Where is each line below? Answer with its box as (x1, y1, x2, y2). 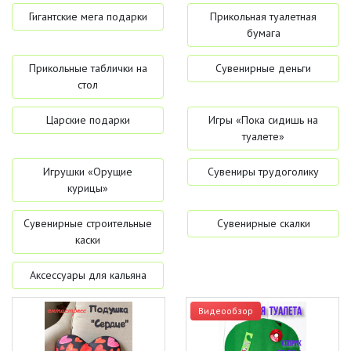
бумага (246, 26, 280, 40)
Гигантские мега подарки (28, 9, 147, 24)
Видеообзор (197, 305, 253, 317)
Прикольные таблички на (28, 61, 147, 75)
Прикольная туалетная (210, 9, 317, 24)
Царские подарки (45, 113, 130, 127)
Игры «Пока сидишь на (208, 113, 318, 127)
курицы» (67, 181, 108, 195)
